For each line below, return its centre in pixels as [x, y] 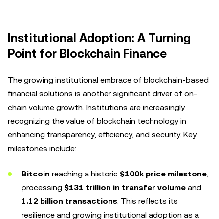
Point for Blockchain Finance [87, 54]
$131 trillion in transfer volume [125, 187]
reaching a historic [85, 174]
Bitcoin [36, 174]
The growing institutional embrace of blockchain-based [108, 80]
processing [43, 187]
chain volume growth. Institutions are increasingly [96, 107]
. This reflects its [148, 201]
